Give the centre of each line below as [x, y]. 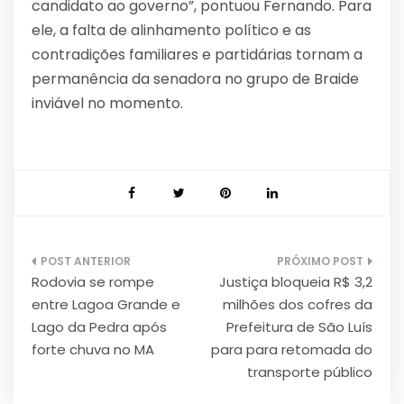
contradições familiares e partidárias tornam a [197, 54]
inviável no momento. [107, 103]
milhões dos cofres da [298, 304]
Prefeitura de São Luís [299, 326]
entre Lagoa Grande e [106, 304]
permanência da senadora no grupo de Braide [195, 78]
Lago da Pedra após [99, 326]
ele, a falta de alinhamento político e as [171, 30]
